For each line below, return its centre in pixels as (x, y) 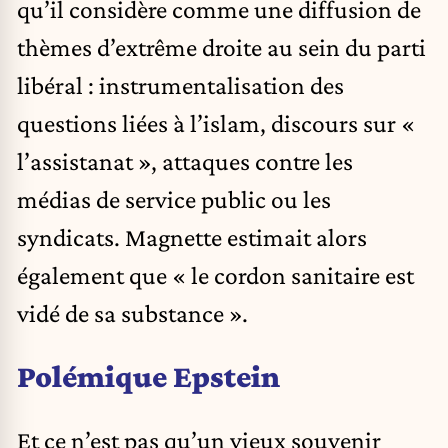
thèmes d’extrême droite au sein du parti (221, 46)
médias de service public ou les (174, 198)
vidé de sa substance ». (132, 312)
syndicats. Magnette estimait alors (192, 236)
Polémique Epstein (148, 376)
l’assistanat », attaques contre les (185, 160)
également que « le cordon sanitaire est (215, 274)
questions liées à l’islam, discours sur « (216, 122)
